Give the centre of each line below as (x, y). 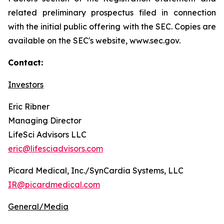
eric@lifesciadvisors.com (55, 148)
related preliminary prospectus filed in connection (112, 12)
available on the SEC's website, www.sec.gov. (94, 40)
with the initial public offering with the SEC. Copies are (112, 26)
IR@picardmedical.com (54, 184)
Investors (26, 84)
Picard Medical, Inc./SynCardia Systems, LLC (96, 170)
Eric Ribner (29, 106)
